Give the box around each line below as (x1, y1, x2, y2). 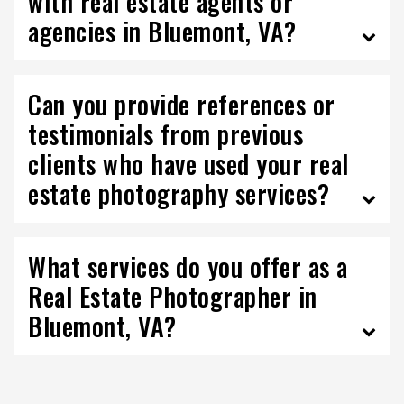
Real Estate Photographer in (28, 278, 317, 315)
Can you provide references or (28, 86, 335, 123)
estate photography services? (28, 175, 329, 212)
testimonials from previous (28, 115, 303, 152)
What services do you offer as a (28, 248, 348, 285)
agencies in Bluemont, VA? (28, 13, 297, 50)
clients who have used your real (28, 145, 349, 182)
